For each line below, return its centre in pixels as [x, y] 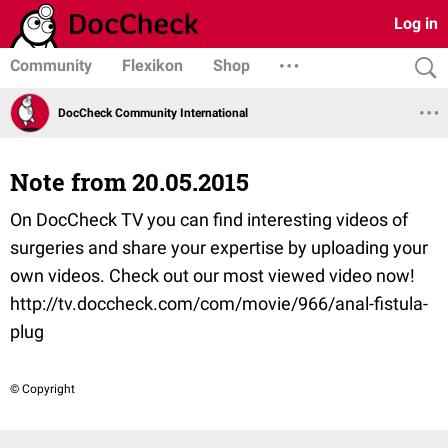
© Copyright [42, 389]
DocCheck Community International [153, 112]
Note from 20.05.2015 [129, 182]
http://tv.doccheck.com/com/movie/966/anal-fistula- [219, 303]
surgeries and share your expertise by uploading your [219, 247]
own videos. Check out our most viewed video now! [212, 275]
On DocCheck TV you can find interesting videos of [209, 219]
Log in [416, 23]
